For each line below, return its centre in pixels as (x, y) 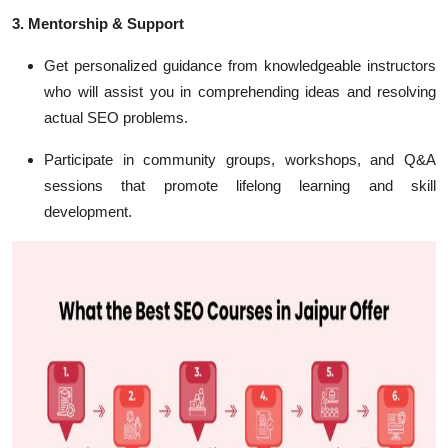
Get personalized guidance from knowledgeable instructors (240, 65)
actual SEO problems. (116, 117)
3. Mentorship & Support (98, 23)
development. (88, 211)
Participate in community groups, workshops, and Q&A (240, 159)
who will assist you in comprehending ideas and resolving (240, 91)
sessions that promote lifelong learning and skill (240, 185)
